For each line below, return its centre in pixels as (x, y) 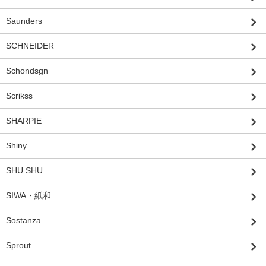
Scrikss (19, 95)
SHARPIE (24, 120)
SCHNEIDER (30, 45)
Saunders (24, 20)
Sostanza (23, 220)
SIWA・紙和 (28, 195)
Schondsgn (27, 70)
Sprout (18, 245)
